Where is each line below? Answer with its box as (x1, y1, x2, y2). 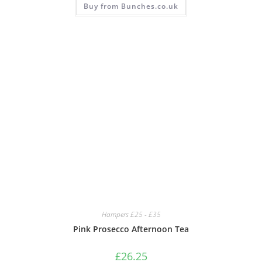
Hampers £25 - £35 (101, 209, 161, 219)
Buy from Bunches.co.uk (84, 1, 178, 12)
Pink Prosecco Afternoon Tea (73, 223, 189, 235)
